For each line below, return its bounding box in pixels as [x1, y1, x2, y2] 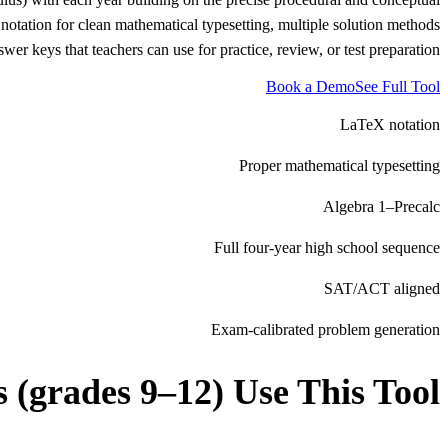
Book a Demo [266, 77, 355, 95]
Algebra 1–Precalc [323, 197, 440, 215]
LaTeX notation [340, 115, 440, 133]
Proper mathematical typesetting [239, 156, 440, 174]
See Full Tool [355, 77, 440, 95]
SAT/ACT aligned [324, 279, 440, 297]
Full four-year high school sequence [214, 238, 440, 256]
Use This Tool [224, 372, 440, 413]
